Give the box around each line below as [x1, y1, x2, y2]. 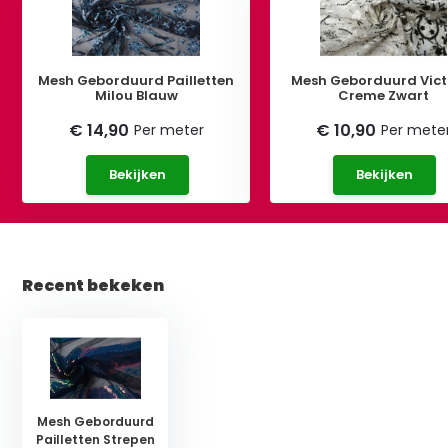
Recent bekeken [22, 273, 165, 297]
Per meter [133, 119, 204, 140]
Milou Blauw [94, 85, 178, 105]
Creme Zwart [338, 85, 430, 105]
